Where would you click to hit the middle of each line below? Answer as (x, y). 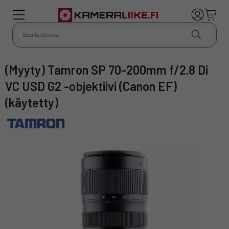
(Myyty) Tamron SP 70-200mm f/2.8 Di (12, 70)
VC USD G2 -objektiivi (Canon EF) (91, 86)
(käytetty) (32, 102)
